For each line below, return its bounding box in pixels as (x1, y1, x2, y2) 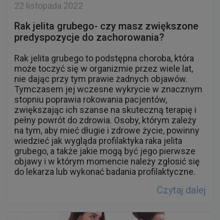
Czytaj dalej (157, 184, 206, 196)
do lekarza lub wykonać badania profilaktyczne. (14, 166, 195, 177)
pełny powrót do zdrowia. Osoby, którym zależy (14, 115, 196, 126)
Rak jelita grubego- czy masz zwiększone (14, 20, 198, 32)
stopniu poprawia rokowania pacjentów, (14, 94, 167, 105)
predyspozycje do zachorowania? (14, 31, 164, 44)
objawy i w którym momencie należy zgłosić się (14, 156, 200, 167)
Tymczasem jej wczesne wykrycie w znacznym (14, 84, 202, 95)
